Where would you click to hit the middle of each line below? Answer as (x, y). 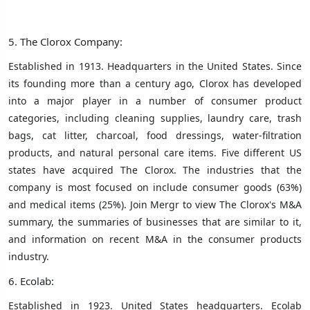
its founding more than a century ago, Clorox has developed (155, 83)
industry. (29, 256)
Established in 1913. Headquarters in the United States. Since (155, 66)
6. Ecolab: (31, 281)
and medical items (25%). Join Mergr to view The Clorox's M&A (155, 204)
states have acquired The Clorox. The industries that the (155, 170)
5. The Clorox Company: (65, 41)
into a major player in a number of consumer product (155, 100)
